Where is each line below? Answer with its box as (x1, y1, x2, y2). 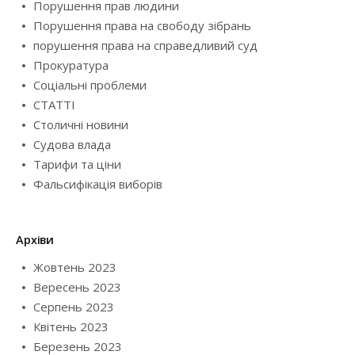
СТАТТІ (33, 96, 75, 113)
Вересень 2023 (33, 278, 121, 295)
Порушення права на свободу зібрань (33, 17, 251, 33)
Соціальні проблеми (33, 76, 147, 93)
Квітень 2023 (33, 318, 109, 334)
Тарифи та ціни (33, 155, 121, 172)
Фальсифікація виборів (33, 175, 162, 192)
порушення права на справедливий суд (33, 36, 258, 53)
